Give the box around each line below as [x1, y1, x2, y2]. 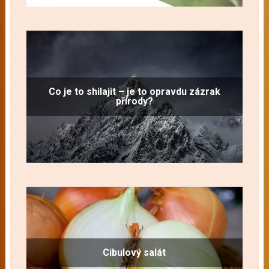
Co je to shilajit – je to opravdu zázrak [48, 86, 220, 98]
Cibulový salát [103, 247, 166, 259]
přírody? [115, 95, 153, 107]
